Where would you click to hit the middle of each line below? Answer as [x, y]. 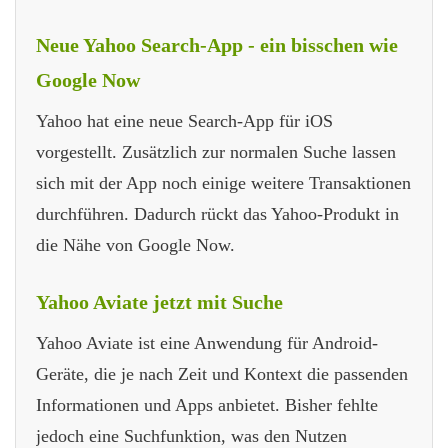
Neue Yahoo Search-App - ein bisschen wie [217, 45]
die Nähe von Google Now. [135, 245]
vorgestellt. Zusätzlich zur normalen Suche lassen [216, 152]
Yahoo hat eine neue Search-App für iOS [184, 121]
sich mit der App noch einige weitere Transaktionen [223, 183]
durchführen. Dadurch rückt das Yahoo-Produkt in [217, 214]
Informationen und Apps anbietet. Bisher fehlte [207, 405]
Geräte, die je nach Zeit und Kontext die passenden [222, 374]
